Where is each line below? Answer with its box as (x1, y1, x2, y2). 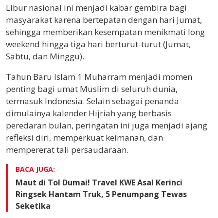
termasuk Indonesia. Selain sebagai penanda (6, 95, 179, 107)
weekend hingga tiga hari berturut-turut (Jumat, (6, 38, 191, 50)
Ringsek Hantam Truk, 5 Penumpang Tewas (16, 189, 187, 200)
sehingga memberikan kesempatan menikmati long (6, 26, 205, 37)
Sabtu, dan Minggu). (6, 51, 84, 62)
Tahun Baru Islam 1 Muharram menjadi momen (6, 71, 192, 82)
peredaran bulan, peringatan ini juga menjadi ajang (6, 120, 207, 131)
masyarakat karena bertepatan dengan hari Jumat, (6, 14, 202, 25)
